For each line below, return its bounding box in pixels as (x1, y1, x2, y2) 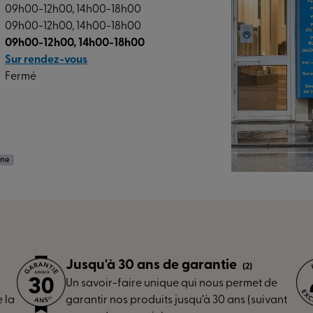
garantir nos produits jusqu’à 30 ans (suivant (66, 295, 287, 306)
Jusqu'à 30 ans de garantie (66, 259, 240, 272)
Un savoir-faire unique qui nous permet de (66, 278, 277, 289)
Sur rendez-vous (5, 54, 87, 66)
